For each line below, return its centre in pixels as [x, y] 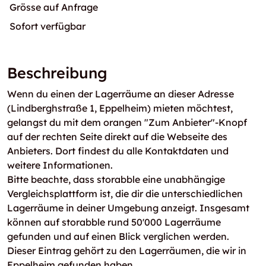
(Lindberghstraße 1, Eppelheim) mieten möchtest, [120, 108]
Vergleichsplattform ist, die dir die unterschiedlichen [125, 194]
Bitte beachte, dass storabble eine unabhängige [116, 179]
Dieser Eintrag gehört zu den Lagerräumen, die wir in [127, 251]
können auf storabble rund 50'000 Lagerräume [114, 222]
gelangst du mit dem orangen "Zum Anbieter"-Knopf [127, 122]
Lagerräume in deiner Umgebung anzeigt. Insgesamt [128, 208]
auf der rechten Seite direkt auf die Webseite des [117, 137]
